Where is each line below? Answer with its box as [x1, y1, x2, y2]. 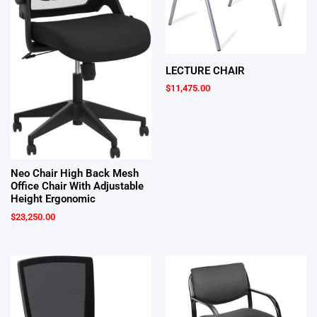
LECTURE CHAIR [166, 64, 245, 78]
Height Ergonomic [11, 192, 96, 206]
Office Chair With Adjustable [11, 180, 144, 193]
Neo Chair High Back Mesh [11, 167, 139, 180]
